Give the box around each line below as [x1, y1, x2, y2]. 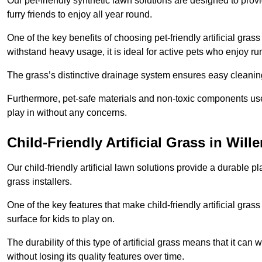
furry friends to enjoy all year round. [7, 9, 152, 20]
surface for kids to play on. [7, 214, 115, 225]
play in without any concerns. [7, 108, 127, 118]
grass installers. [7, 177, 72, 187]
